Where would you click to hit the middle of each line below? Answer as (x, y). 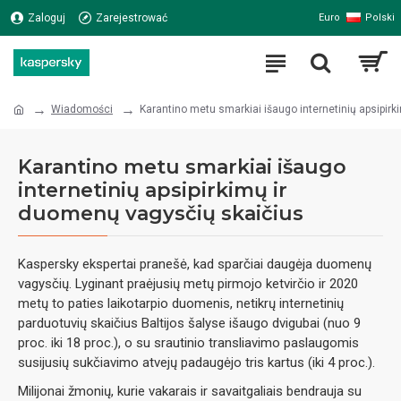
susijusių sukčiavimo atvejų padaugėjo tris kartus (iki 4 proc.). (196, 363)
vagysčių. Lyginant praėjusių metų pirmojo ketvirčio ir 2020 (188, 284)
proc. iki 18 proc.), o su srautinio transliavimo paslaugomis (188, 343)
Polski (380, 17)
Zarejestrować (132, 18)
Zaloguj (47, 18)
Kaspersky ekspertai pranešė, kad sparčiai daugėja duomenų (195, 264)
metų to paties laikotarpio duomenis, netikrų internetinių (181, 303)
